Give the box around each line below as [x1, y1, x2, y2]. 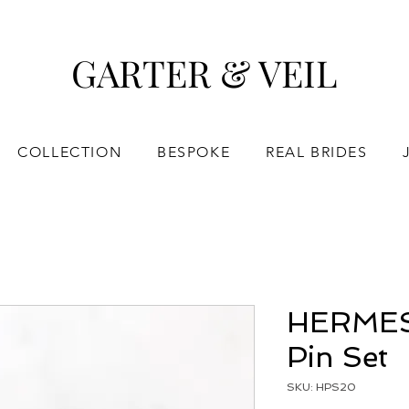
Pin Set [287, 340, 388, 374]
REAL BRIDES [266, 143, 368, 161]
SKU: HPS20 [287, 381, 356, 393]
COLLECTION [17, 143, 122, 161]
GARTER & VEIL [71, 48, 339, 97]
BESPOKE [157, 143, 231, 161]
